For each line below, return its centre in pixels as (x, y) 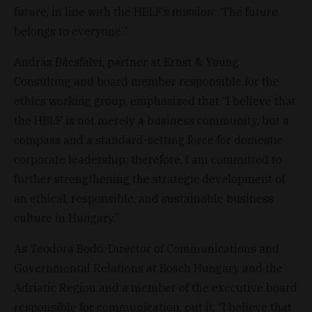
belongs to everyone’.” (71, 31)
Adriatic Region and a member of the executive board (156, 287)
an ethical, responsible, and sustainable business (144, 198)
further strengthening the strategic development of (149, 179)
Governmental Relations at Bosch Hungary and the (148, 268)
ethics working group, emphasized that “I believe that (155, 101)
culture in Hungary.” (67, 218)
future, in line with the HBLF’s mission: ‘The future (146, 11)
